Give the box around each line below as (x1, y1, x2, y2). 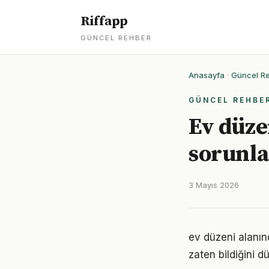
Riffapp (80, 13, 128, 29)
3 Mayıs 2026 (189, 180, 239, 190)
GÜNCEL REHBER (80, 34, 152, 42)
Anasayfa (189, 70, 225, 80)
